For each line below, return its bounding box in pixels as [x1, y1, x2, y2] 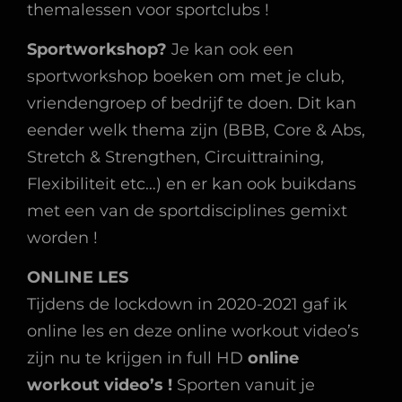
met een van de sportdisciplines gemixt [27, 201, 347, 221]
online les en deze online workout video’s [27, 321, 359, 341]
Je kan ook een [171, 39, 293, 59]
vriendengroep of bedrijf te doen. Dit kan [27, 93, 356, 113]
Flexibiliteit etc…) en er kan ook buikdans [27, 174, 356, 194]
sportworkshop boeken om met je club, [27, 66, 345, 86]
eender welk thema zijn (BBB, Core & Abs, [27, 120, 365, 140]
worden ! [27, 228, 98, 248]
